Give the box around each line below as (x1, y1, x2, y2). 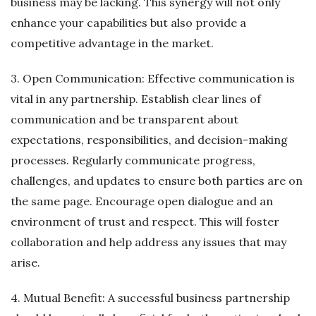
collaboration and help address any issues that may (11, 234, 286, 249)
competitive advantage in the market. (11, 35, 214, 50)
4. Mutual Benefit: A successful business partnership (11, 290, 290, 305)
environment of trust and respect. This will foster (11, 214, 279, 229)
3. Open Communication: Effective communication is (11, 71, 295, 85)
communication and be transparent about (11, 111, 238, 126)
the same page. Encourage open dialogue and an (11, 193, 273, 208)
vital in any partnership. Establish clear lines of (11, 91, 261, 106)
